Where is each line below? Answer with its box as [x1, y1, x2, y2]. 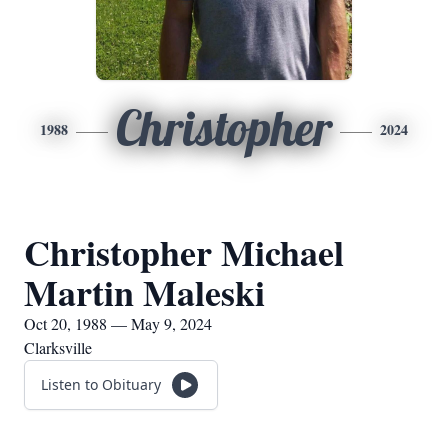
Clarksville [24, 337, 92, 358]
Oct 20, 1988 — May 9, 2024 [24, 313, 212, 334]
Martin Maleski [24, 266, 265, 318]
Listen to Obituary [41, 375, 161, 394]
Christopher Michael [24, 226, 344, 278]
